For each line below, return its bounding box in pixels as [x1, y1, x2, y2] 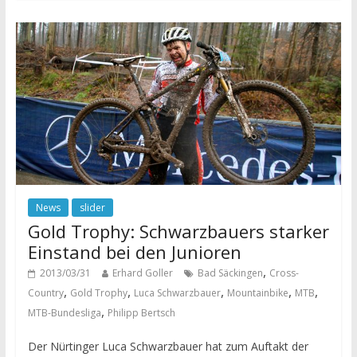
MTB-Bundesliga [27, 306, 101, 320]
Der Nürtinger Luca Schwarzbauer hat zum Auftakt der [27, 339, 308, 355]
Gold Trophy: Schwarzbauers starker [27, 219, 329, 244]
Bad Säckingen [197, 266, 263, 280]
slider [79, 201, 105, 215]
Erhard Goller [112, 266, 173, 280]
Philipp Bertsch [107, 306, 175, 320]
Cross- [269, 266, 299, 280]
